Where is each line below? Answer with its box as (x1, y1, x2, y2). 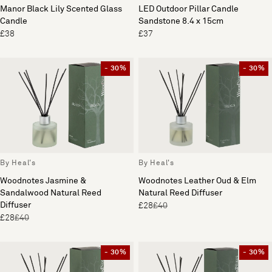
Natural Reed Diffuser (138, 189, 222, 197)
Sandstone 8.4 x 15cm (138, 16, 223, 25)
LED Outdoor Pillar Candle (138, 4, 239, 13)
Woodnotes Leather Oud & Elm (138, 177, 256, 185)
